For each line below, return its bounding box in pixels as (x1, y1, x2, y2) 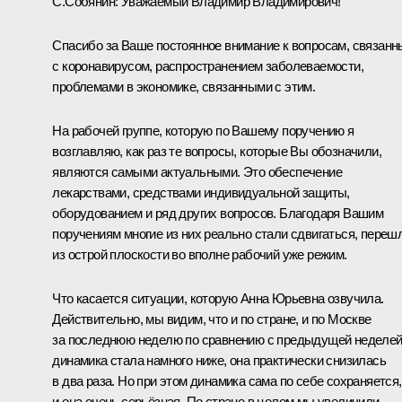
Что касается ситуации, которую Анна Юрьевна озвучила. (52, 290, 384, 306)
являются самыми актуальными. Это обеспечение (52, 163, 342, 179)
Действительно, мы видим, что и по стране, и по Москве (52, 310, 371, 327)
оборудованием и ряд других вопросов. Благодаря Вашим (52, 205, 384, 221)
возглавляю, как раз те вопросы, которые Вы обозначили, (52, 143, 381, 159)
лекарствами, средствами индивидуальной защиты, (52, 184, 350, 200)
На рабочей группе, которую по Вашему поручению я (52, 122, 354, 138)
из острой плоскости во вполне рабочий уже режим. (52, 246, 347, 262)
